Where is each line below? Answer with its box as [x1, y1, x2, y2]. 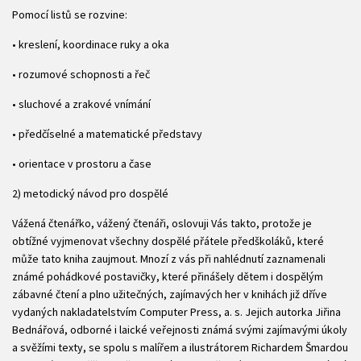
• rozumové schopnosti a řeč [12, 67, 150, 82]
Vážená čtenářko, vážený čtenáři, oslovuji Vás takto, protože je [12, 216, 312, 231]
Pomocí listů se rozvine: [12, 7, 127, 23]
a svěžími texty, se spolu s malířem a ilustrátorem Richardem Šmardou [12, 340, 348, 355]
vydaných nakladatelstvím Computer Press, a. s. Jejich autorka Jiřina [12, 305, 341, 320]
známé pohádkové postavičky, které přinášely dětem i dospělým [12, 269, 323, 284]
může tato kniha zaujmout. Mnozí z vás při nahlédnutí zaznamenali [12, 251, 326, 267]
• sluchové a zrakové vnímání [12, 97, 151, 112]
